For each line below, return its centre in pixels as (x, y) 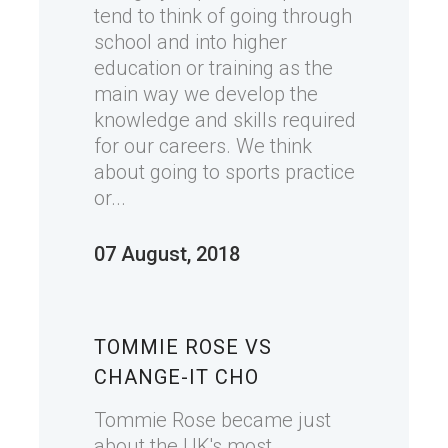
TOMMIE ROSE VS (183, 347)
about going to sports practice (224, 172)
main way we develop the (206, 94)
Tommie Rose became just (212, 420)
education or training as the (213, 68)
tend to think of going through (223, 16)
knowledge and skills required (225, 120)
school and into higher (190, 42)
